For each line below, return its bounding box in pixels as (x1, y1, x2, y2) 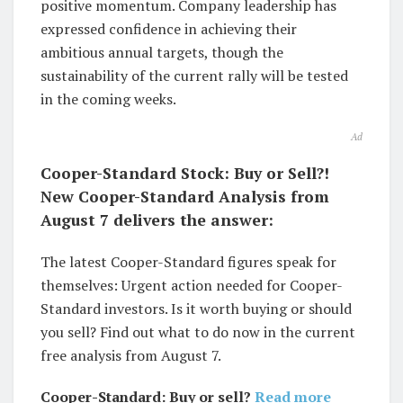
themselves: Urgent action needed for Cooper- (40, 275, 343, 296)
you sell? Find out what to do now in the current (40, 322, 355, 343)
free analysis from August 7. (40, 345, 221, 366)
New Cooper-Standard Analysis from (40, 186, 329, 208)
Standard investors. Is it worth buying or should (40, 299, 352, 319)
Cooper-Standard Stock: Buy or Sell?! (40, 163, 329, 184)
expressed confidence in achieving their (40, 19, 297, 40)
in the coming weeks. (40, 89, 176, 110)
